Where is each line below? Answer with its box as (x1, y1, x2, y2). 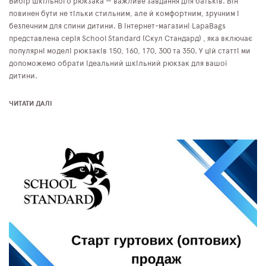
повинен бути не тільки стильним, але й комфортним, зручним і (9, 10, 239, 18)
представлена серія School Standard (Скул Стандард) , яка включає (9, 35, 252, 43)
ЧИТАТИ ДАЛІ (9, 100, 52, 107)
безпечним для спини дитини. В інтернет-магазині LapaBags (9, 23, 226, 31)
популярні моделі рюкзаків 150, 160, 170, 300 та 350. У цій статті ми (9, 47, 251, 56)
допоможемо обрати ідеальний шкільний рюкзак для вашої (9, 60, 227, 68)
